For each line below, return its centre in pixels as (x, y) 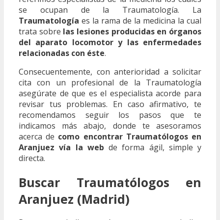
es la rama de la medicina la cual (140, 20)
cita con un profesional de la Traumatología (110, 82)
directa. (32, 158)
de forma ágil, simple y (152, 147)
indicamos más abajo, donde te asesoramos (110, 125)
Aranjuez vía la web (61, 147)
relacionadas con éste (62, 53)
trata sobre (41, 31)
